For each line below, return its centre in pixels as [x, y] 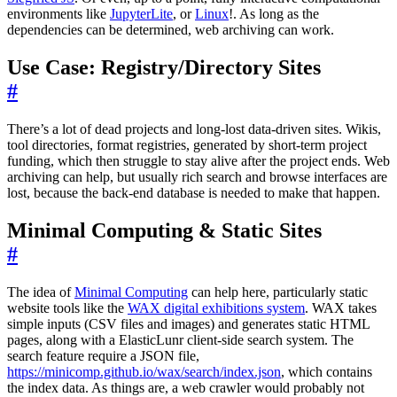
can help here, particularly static [278, 292]
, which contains [327, 371]
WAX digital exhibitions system [216, 307]
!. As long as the [274, 14]
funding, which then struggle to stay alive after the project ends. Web [198, 161]
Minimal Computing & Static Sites [164, 230]
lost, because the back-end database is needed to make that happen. [194, 193]
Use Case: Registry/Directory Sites [164, 68]
